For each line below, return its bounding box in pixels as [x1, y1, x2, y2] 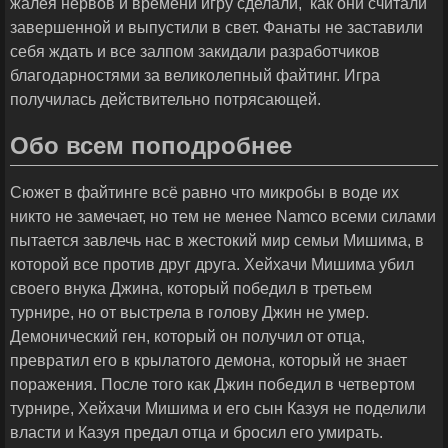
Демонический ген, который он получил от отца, [10, 328, 365, 346]
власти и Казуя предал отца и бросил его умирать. [10, 424, 383, 442]
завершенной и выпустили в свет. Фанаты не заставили [10, 19, 423, 37]
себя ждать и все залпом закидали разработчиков [10, 43, 380, 61]
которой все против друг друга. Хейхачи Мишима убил [10, 256, 414, 274]
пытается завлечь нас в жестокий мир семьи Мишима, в [10, 232, 424, 250]
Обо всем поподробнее [10, 132, 292, 160]
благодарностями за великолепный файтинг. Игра [10, 67, 380, 85]
